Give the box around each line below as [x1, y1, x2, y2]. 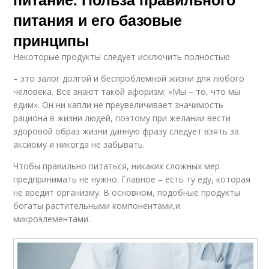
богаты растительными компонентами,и [13, 199, 181, 211]
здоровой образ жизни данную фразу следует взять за [13, 125, 240, 137]
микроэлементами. [13, 213, 91, 225]
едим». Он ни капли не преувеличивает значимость [13, 98, 224, 110]
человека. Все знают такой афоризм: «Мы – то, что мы [13, 85, 241, 97]
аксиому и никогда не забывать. [13, 138, 145, 150]
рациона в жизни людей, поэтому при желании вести [13, 112, 231, 124]
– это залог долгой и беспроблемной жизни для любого [13, 72, 245, 84]
